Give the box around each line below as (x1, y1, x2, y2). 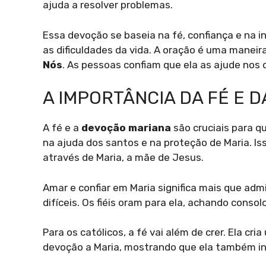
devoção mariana (81, 122, 171, 134)
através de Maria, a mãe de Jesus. (43, 151, 204, 164)
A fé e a (43, 122, 81, 134)
